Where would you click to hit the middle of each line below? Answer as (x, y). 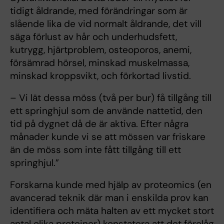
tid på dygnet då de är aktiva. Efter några (99, 124)
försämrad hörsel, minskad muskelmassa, (100, 63)
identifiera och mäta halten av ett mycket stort (112, 211)
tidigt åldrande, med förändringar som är (99, 11)
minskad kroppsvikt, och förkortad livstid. (100, 76)
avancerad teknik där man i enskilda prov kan (109, 198)
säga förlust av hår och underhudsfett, (93, 37)
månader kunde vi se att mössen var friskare (108, 137)
